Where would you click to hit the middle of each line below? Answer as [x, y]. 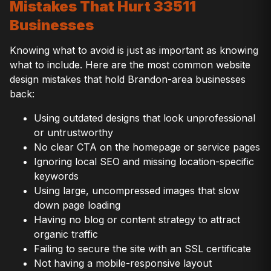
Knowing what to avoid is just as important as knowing [134, 51]
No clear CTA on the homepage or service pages [147, 147]
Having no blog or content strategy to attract [137, 220]
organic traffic [66, 234]
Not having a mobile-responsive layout [123, 263]
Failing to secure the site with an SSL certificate [142, 249]
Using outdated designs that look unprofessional [145, 118]
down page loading [77, 205]
